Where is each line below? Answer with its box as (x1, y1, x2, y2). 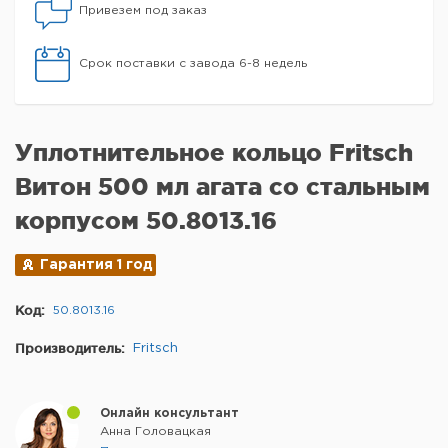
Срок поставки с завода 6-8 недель (79, 58, 307, 69)
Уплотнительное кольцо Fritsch (15, 139, 413, 166)
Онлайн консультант (100, 408, 239, 419)
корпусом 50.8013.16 (15, 207, 277, 234)
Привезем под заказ (79, 5, 207, 16)
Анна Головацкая (100, 426, 211, 437)
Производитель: (15, 341, 125, 355)
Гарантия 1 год (40, 259, 153, 271)
